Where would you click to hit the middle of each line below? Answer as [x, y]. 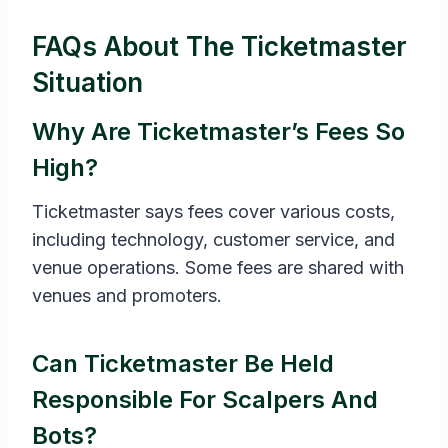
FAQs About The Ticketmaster [219, 47]
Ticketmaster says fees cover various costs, [213, 212]
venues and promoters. [127, 296]
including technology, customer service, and [213, 240]
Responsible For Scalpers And [205, 400]
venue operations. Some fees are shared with [218, 268]
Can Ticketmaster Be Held [183, 364]
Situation [87, 83]
